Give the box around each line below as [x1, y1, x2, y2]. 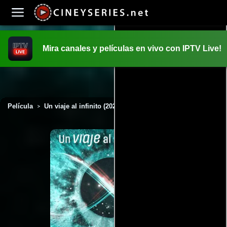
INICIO [103, 61, 124, 68]
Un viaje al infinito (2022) [44, 102, 122, 110]
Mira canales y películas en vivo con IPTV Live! [43, 44, 221, 53]
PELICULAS [95, 79, 132, 86]
